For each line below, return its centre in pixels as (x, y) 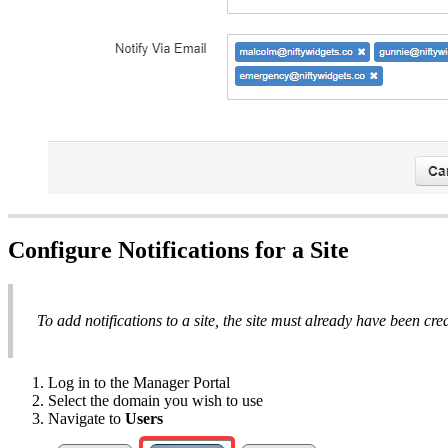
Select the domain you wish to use (155, 401)
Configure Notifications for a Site (178, 250)
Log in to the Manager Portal (139, 383)
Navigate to (86, 419)
